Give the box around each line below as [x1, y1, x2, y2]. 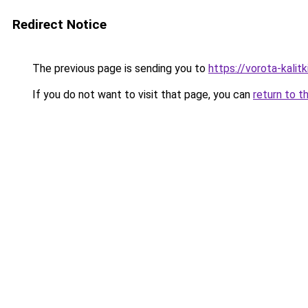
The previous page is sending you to [30, 62, 208, 75]
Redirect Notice [12, 16, 107, 32]
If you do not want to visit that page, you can [30, 88, 253, 101]
